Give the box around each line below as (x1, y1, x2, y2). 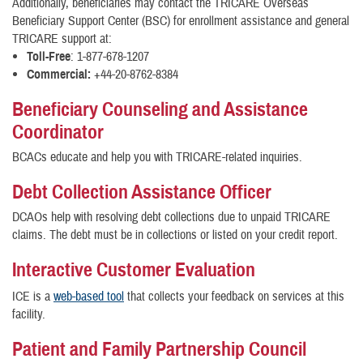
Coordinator (12, 119, 104, 144)
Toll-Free (27, 48, 70, 65)
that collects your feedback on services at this (124, 288, 344, 305)
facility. (12, 305, 45, 322)
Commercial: (27, 66, 91, 83)
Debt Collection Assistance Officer (12, 179, 271, 204)
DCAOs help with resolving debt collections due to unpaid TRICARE (12, 208, 331, 225)
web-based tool (53, 288, 124, 305)
